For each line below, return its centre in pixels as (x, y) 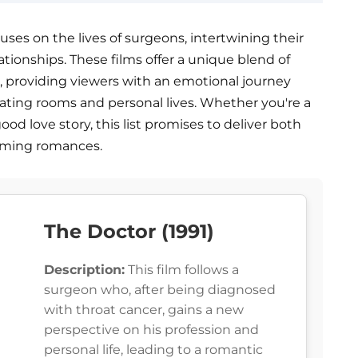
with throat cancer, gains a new (144, 310)
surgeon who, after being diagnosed (160, 290)
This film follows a (182, 270)
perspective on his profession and (151, 330)
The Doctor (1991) (129, 232)
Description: (84, 270)
